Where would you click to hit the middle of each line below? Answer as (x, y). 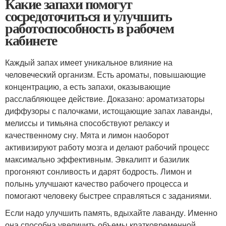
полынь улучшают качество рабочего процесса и (97, 184)
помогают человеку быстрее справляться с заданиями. (108, 196)
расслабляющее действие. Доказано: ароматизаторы (105, 99)
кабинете (31, 40)
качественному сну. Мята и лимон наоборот (87, 135)
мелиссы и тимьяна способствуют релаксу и (87, 123)
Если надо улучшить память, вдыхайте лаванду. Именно (111, 213)
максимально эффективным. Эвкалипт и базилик (97, 159)
